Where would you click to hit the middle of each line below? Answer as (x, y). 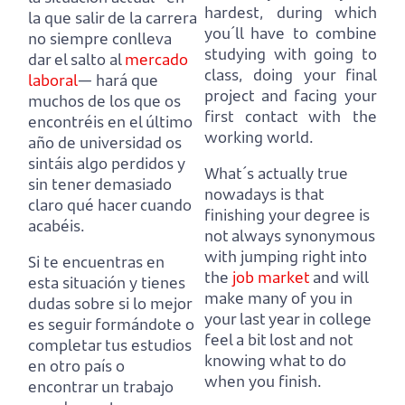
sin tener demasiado (100, 184)
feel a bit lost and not (278, 339)
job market (271, 277)
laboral (53, 80)
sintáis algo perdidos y (107, 163)
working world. (259, 137)
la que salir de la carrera (113, 17)
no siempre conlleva (100, 38)
